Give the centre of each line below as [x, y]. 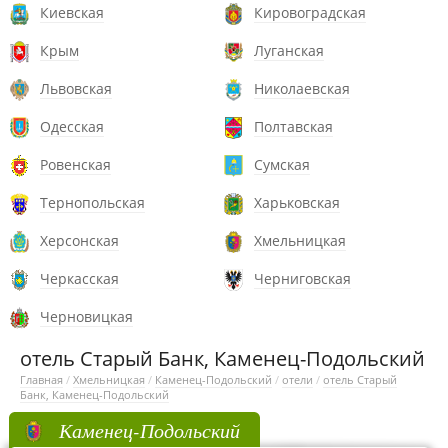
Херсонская [79, 240]
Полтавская [293, 126]
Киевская [72, 12]
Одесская [72, 126]
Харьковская [297, 202]
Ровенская [75, 164]
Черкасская [79, 278]
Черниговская [302, 278]
